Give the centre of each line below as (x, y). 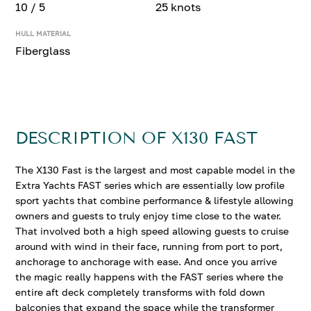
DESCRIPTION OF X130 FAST (137, 138)
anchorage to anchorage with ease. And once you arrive (146, 261)
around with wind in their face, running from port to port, (149, 246)
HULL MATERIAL (43, 33)
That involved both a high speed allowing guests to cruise (152, 231)
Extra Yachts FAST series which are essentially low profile (150, 185)
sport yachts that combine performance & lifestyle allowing (155, 200)
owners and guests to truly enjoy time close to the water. (149, 216)
